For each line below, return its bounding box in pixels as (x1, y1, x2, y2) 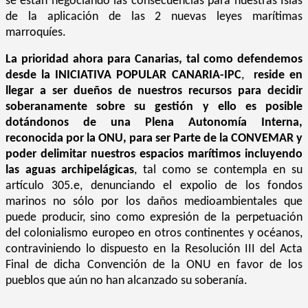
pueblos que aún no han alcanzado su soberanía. (5, 274, 247, 287)
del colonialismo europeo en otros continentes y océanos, (5, 226, 302, 240)
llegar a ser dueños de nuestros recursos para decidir (5, 84, 302, 98)
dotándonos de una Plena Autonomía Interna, (5, 115, 302, 129)
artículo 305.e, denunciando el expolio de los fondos (5, 179, 302, 192)
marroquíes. (5, 25, 66, 39)
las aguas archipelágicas (5, 163, 135, 177)
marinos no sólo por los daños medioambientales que (5, 195, 302, 208)
